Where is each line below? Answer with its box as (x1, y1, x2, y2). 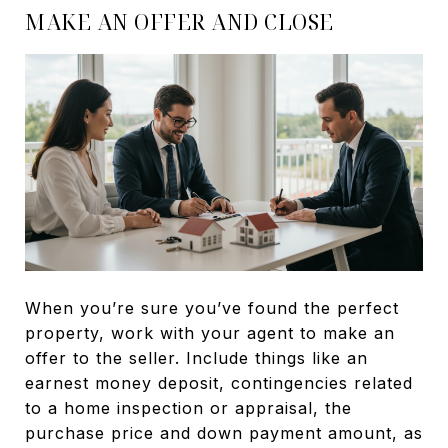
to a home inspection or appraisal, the (25, 398, 352, 419)
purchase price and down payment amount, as (25, 423, 423, 444)
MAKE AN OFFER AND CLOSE (25, 8, 334, 37)
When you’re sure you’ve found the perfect (25, 298, 399, 319)
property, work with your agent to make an (25, 323, 395, 344)
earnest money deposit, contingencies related (25, 373, 413, 394)
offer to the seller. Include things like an (25, 348, 368, 369)
